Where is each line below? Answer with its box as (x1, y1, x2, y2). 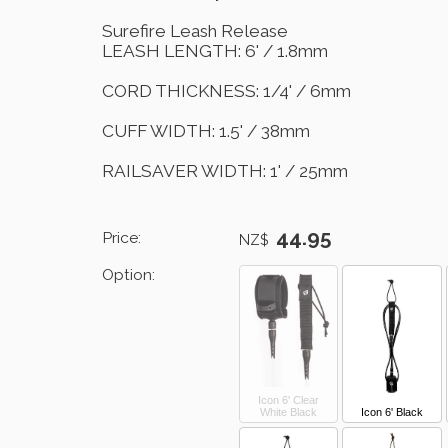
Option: (102, 265, 155, 285)
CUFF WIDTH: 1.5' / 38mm (102, 121, 310, 142)
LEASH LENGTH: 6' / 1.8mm (102, 41, 328, 62)
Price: (102, 228, 141, 248)
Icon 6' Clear (258, 394, 320, 407)
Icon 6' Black (361, 406, 424, 419)
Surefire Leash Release (102, 21, 288, 42)
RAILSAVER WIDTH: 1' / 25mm (102, 161, 348, 182)
